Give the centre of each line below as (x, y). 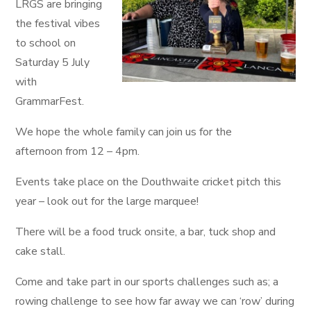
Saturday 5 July (53, 62)
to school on (46, 43)
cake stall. (42, 251)
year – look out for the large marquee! (107, 201)
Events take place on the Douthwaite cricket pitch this (149, 182)
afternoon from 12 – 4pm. (78, 151)
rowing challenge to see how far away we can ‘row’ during (155, 301)
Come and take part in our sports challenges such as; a (147, 282)
